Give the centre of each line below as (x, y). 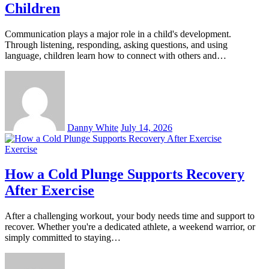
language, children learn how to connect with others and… (116, 55)
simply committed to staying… (63, 238)
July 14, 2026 (147, 127)
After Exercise (50, 191)
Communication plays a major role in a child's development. (118, 34)
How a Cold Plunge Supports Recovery (125, 174)
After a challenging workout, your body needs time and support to (130, 216)
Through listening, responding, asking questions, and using (116, 44)
